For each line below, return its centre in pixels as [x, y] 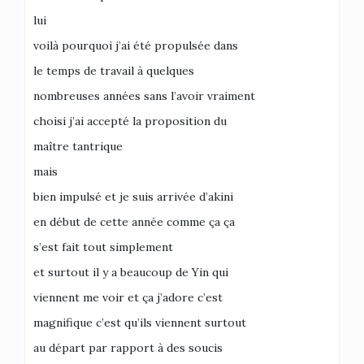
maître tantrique [78, 146]
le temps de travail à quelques [114, 70]
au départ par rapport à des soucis [128, 347]
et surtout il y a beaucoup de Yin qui [131, 272]
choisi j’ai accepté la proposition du [130, 121]
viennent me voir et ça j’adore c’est [128, 297]
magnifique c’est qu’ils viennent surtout [140, 322]
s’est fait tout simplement [103, 247]
